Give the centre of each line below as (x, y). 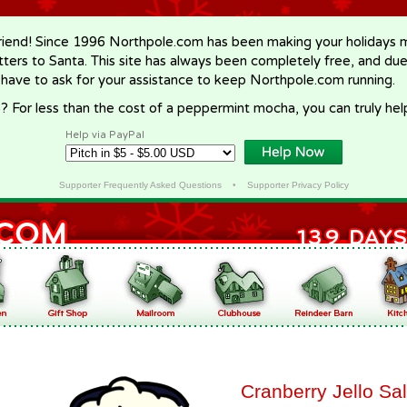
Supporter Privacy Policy (298, 185)
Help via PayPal (105, 135)
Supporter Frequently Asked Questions (140, 185)
